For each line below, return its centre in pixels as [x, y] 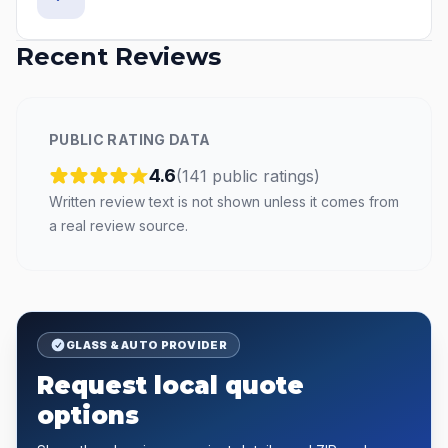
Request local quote [170, 385]
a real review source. [118, 225]
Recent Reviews [118, 56]
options [88, 415]
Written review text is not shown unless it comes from [224, 201]
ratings [288, 176]
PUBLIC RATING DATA [130, 139]
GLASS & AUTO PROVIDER [146, 345]
